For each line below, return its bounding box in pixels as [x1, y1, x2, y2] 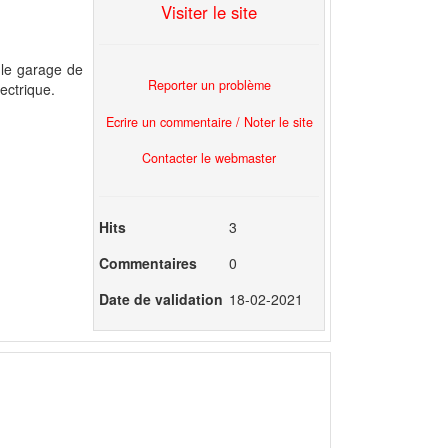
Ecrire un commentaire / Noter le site [105, 112, 313, 131]
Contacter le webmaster [142, 149, 276, 168]
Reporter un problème [147, 75, 271, 94]
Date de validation [99, 289, 223, 310]
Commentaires [99, 252, 197, 273]
